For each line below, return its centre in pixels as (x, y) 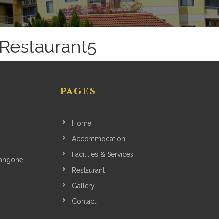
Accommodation (98, 139)
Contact (84, 201)
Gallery (83, 186)
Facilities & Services (102, 154)
